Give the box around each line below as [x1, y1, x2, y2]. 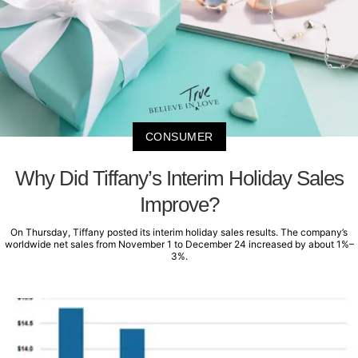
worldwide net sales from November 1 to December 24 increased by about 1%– [4, 238, 354, 251]
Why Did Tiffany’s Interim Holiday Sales [14, 166, 344, 191]
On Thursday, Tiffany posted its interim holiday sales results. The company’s [10, 226, 348, 239]
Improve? [139, 193, 219, 217]
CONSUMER [145, 130, 213, 144]
